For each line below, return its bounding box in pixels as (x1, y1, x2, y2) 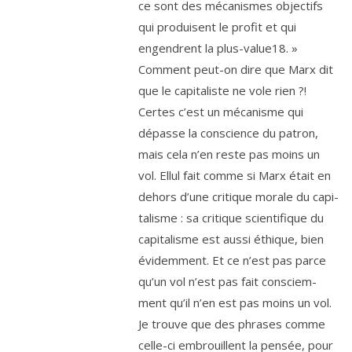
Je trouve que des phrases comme (138, 315, 325, 332)
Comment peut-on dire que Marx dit (138, 60, 333, 77)
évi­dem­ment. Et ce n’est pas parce (138, 251, 326, 268)
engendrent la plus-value (138, 39, 272, 56)
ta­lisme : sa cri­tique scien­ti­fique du (138, 209, 324, 225)
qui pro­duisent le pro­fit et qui (138, 18, 296, 35)
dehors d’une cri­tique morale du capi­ (138, 188, 339, 204)
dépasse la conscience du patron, (138, 124, 318, 141)
